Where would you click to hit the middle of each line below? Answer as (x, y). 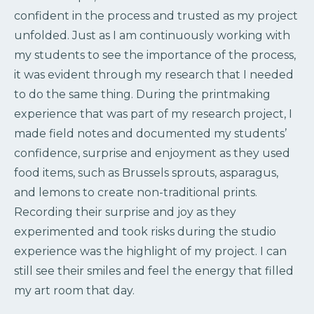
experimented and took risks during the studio (145, 231)
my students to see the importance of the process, (155, 55)
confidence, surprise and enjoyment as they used (152, 153)
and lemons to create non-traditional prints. (136, 192)
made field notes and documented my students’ (150, 133)
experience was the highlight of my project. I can (150, 251)
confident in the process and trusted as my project (156, 15)
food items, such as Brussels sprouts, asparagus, (146, 172)
